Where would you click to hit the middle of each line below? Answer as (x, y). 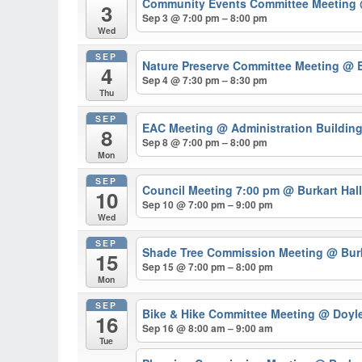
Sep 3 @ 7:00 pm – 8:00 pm (205, 17)
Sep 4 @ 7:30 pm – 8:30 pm (205, 80)
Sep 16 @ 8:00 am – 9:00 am (208, 328)
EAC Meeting (180, 127)
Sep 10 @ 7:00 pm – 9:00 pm (208, 204)
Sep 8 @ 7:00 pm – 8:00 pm (205, 142)
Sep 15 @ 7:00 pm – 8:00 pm (208, 266)
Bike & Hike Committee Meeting (231, 314)
